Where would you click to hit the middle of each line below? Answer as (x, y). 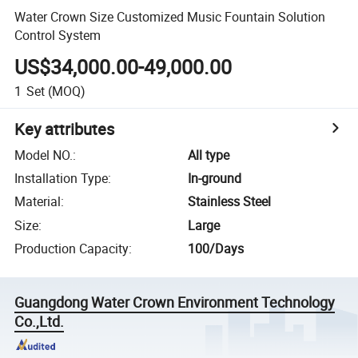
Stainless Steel (230, 202)
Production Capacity (72, 249)
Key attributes (65, 129)
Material (38, 202)
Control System (58, 35)
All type (209, 155)
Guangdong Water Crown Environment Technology (175, 302)
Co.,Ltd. (40, 322)
